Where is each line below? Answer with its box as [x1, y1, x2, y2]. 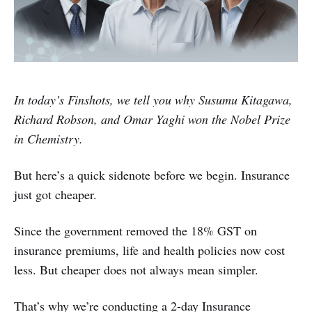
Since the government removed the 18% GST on [14, 222, 257, 240]
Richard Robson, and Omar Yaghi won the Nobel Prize [14, 111, 290, 128]
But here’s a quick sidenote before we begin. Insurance [14, 166, 290, 184]
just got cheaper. [14, 186, 97, 203]
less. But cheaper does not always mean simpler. [14, 261, 258, 279]
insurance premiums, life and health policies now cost [14, 242, 285, 259]
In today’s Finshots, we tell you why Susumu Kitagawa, [14, 91, 292, 109]
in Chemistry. [14, 130, 83, 148]
